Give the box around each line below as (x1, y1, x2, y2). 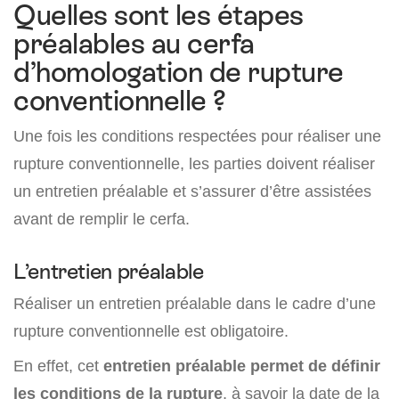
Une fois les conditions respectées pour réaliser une (13, 126, 381, 145)
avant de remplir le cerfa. (13, 209, 190, 228)
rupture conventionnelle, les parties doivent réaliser (13, 154, 375, 173)
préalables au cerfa (13, 28, 255, 60)
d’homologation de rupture (13, 56, 344, 88)
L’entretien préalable (13, 259, 204, 283)
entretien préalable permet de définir (103, 356, 380, 375)
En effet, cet (13, 356, 103, 375)
